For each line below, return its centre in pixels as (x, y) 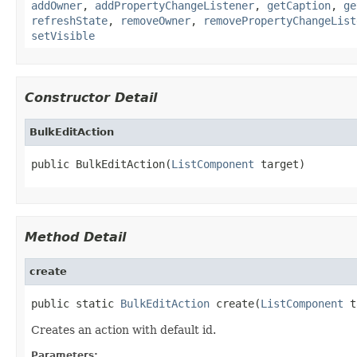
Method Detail (75, 237)
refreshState (69, 20)
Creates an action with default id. (124, 330)
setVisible (63, 35)
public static (76, 303)
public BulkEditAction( (101, 164)
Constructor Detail (91, 97)
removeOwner (155, 20)
